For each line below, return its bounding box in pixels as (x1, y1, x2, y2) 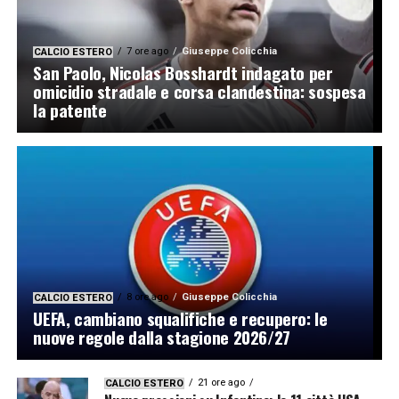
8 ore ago (126, 291, 169, 304)
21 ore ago (198, 377, 246, 389)
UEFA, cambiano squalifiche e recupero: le (33, 305, 328, 332)
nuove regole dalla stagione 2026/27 (33, 324, 290, 351)
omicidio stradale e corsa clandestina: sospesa (33, 78, 366, 105)
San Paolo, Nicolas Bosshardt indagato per (33, 60, 333, 86)
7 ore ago (126, 45, 169, 58)
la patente (33, 97, 107, 124)
